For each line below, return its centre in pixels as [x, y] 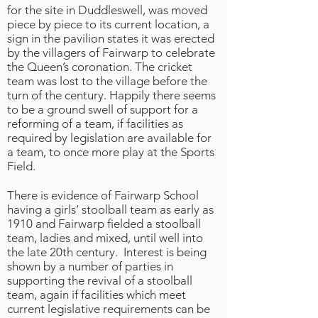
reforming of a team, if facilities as [95, 124]
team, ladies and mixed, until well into [105, 238]
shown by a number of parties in [90, 266]
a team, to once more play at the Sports [111, 152]
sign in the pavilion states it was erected [111, 38]
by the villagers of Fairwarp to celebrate [111, 53]
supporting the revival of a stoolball [100, 280]
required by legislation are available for [109, 138]
